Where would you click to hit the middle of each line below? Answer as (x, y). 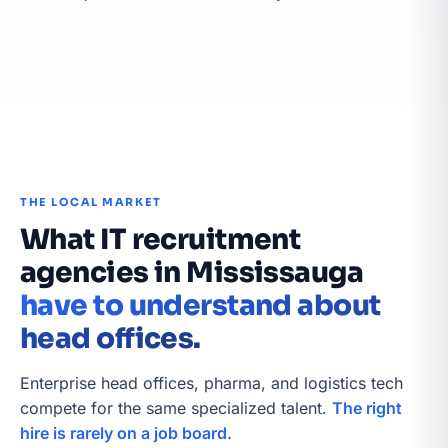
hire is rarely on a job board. (126, 433)
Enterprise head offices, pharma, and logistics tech (211, 383)
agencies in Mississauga (192, 272)
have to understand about (200, 305)
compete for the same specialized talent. (176, 408)
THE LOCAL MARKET (91, 202)
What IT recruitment (160, 239)
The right (367, 408)
